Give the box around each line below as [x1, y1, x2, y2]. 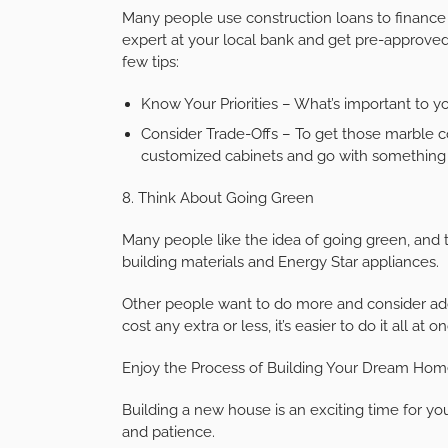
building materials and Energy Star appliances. [122, 252, 439, 271]
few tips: [122, 52, 179, 71]
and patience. [122, 422, 215, 441]
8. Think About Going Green [122, 188, 314, 207]
